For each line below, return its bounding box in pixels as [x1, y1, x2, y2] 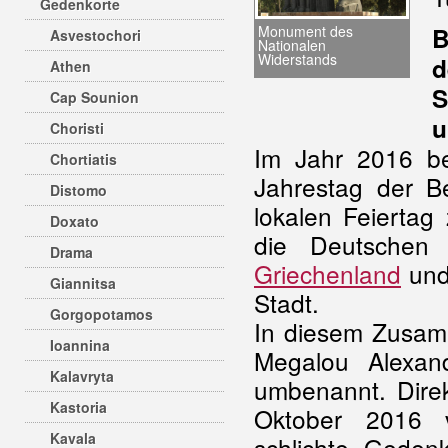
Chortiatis [50, 149, 117, 169]
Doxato [50, 211, 99, 231]
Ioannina [50, 335, 110, 355]
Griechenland [254, 256, 401, 291]
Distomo [50, 180, 107, 200]
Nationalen [258, 35, 326, 56]
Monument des [258, 21, 353, 42]
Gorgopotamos [50, 304, 153, 324]
